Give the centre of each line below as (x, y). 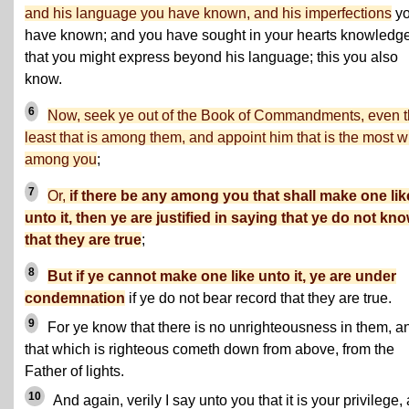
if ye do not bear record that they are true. (258, 298)
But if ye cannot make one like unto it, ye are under (222, 276)
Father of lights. (74, 371)
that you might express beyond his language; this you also (211, 57)
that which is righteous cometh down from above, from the (210, 349)
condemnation (75, 298)
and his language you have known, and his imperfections (208, 13)
